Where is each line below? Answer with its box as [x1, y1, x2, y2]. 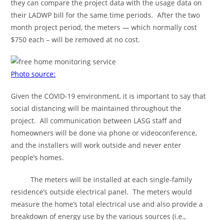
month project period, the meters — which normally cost [11, 23, 197, 32]
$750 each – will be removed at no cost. [11, 35, 140, 44]
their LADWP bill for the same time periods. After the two [11, 10, 200, 20]
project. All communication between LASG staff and [11, 116, 182, 125]
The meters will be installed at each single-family [11, 175, 192, 184]
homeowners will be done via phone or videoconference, [11, 128, 197, 137]
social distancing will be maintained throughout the [11, 104, 182, 113]
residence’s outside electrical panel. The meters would [11, 187, 192, 196]
